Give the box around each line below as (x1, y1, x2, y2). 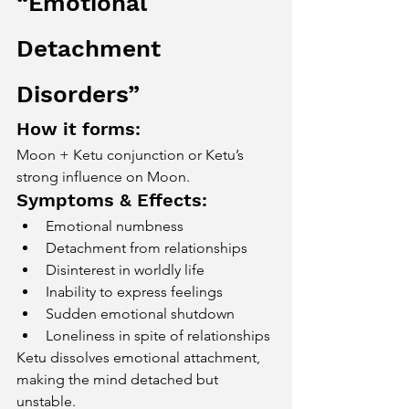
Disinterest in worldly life (46, 261, 204, 278)
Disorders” (16, 80, 140, 108)
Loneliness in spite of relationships (46, 327, 270, 344)
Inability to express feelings (46, 283, 223, 300)
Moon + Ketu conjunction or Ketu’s (16, 146, 247, 163)
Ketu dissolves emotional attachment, (16, 349, 264, 366)
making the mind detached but (16, 371, 222, 388)
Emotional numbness (46, 217, 184, 235)
